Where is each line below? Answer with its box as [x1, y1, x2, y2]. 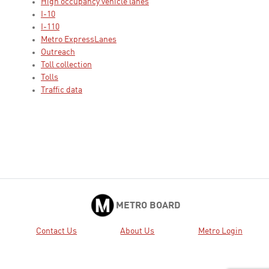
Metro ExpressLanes [41, 35, 116, 44]
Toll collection [41, 61, 92, 70]
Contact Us [36, 226, 77, 235]
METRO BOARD [115, 201, 181, 211]
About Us [120, 226, 155, 235]
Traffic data [41, 86, 82, 95]
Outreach [41, 48, 75, 57]
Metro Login [198, 226, 243, 235]
